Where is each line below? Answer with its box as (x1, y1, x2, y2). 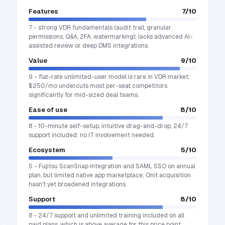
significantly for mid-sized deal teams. (29, 91, 139, 99)
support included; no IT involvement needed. (29, 131, 155, 139)
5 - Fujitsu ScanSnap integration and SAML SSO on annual (29, 162, 195, 170)
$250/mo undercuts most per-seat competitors (29, 82, 167, 90)
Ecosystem (29, 146, 65, 154)
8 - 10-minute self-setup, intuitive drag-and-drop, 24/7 (29, 122, 188, 130)
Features (29, 7, 58, 16)
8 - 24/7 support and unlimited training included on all (29, 211, 184, 219)
